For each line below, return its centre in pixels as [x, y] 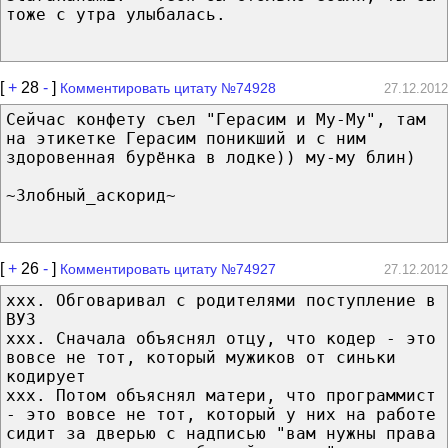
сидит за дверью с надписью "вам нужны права [221, 433]
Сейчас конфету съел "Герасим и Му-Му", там [216, 119]
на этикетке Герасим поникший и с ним [186, 138]
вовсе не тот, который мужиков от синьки [201, 357]
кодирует [46, 376]
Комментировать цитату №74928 [168, 87]
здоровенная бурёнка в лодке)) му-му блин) [211, 157]
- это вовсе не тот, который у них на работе [221, 414]
